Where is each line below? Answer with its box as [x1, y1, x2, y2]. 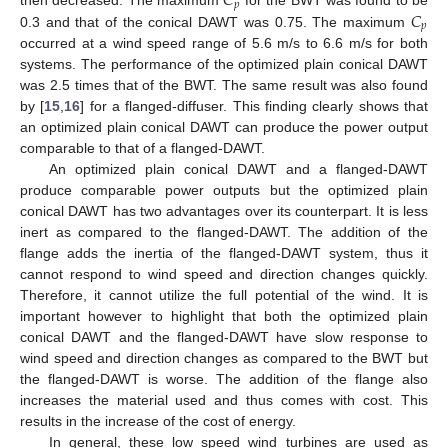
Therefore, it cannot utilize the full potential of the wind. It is [20, 287, 428, 304]
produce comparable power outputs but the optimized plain [20, 182, 428, 199]
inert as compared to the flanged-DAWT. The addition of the [20, 224, 428, 241]
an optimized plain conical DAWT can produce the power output [20, 119, 428, 136]
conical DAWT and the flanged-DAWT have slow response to [20, 329, 428, 346]
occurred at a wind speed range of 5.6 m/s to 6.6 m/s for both [20, 35, 428, 52]
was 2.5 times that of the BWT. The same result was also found [20, 77, 428, 94]
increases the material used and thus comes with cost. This [20, 392, 428, 409]
